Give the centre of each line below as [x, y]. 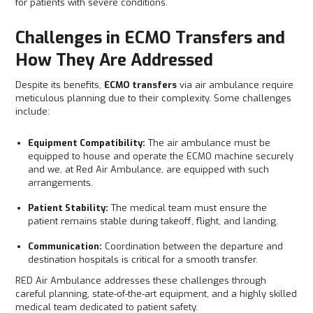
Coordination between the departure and [193, 246]
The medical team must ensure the [188, 208]
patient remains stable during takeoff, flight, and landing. [155, 221]
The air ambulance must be [208, 143]
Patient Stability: [68, 208]
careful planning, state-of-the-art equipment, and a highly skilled [156, 294]
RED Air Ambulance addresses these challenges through [141, 281]
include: [34, 111]
